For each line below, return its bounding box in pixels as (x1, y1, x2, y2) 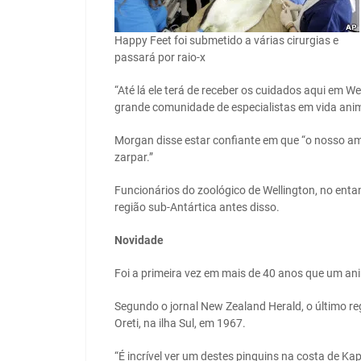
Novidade (114, 234, 164, 247)
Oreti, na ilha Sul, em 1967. (114, 317, 246, 330)
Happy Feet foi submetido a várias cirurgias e (114, 34, 338, 48)
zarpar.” (114, 151, 153, 164)
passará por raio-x (114, 51, 205, 64)
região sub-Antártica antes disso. (114, 201, 280, 214)
